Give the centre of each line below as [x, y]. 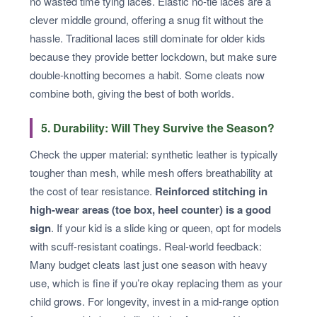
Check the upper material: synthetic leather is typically [154, 154]
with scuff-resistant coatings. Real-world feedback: [146, 246]
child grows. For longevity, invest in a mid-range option [154, 301]
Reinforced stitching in [211, 191]
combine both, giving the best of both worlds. [132, 93]
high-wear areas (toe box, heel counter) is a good [150, 209]
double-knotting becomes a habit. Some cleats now [147, 75]
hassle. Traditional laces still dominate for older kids [148, 38]
